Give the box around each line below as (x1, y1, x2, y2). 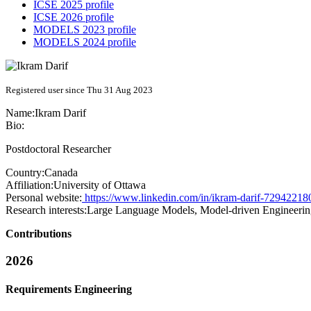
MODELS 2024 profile (33, 36, 136, 49)
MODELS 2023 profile (33, 24, 136, 36)
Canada (44, 167, 78, 179)
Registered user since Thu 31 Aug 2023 (6, 85, 153, 96)
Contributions (6, 228, 72, 240)
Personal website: (6, 192, 82, 204)
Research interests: (6, 204, 87, 217)
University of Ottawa (53, 179, 146, 192)
